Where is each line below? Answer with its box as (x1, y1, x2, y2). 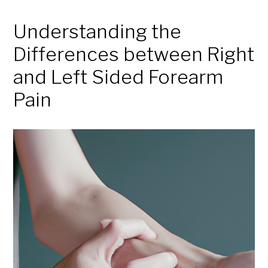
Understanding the (13, 20, 182, 44)
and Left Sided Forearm (13, 65, 224, 89)
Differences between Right (13, 42, 255, 66)
